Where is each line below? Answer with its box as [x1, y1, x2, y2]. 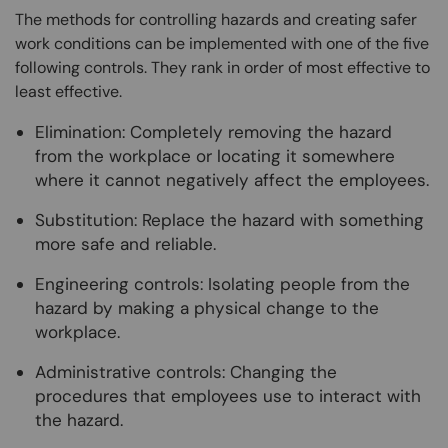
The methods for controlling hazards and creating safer [15, 9, 417, 30]
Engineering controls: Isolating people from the [35, 273, 410, 295]
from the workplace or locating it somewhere [35, 145, 395, 167]
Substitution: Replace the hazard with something [35, 209, 424, 231]
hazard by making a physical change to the [35, 297, 379, 319]
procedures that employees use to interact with [35, 385, 421, 407]
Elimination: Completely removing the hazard [35, 121, 392, 143]
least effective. [15, 81, 122, 102]
